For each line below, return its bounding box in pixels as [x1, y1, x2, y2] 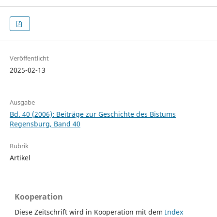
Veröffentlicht [9, 54, 49, 63]
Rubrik [9, 141, 29, 151]
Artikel [9, 153, 31, 163]
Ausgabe [9, 98, 35, 107]
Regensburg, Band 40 [9, 119, 80, 129]
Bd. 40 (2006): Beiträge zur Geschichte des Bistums [9, 109, 176, 119]
